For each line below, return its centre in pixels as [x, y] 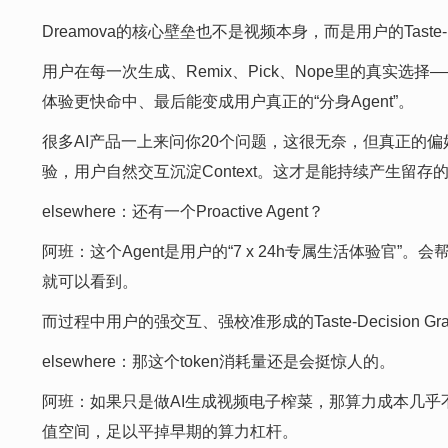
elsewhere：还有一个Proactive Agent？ [183, 211]
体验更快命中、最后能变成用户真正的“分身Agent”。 [228, 101]
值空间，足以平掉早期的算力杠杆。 [170, 431]
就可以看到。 [90, 281]
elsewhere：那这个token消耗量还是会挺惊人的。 [218, 361]
